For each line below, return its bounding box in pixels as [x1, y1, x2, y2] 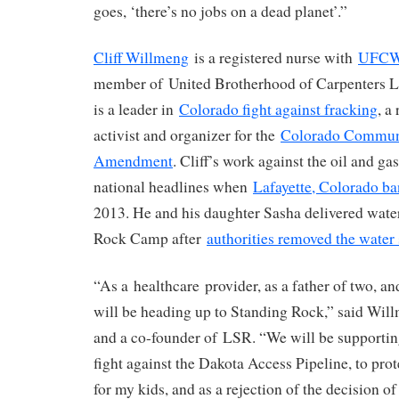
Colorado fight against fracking [179, 99, 378, 120]
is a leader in [94, 99, 179, 120]
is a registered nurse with [189, 47, 358, 69]
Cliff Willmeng [94, 47, 189, 69]
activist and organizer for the [94, 125, 281, 146]
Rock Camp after [94, 228, 207, 249]
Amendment [94, 151, 173, 172]
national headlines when [94, 176, 253, 198]
